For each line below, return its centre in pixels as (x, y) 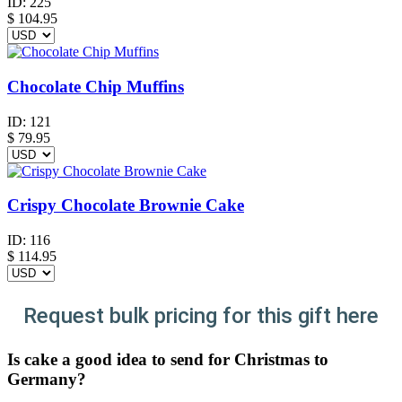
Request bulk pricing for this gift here (201, 316)
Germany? (47, 380)
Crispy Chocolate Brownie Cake (126, 205)
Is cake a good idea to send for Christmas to (168, 360)
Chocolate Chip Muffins (96, 86)
